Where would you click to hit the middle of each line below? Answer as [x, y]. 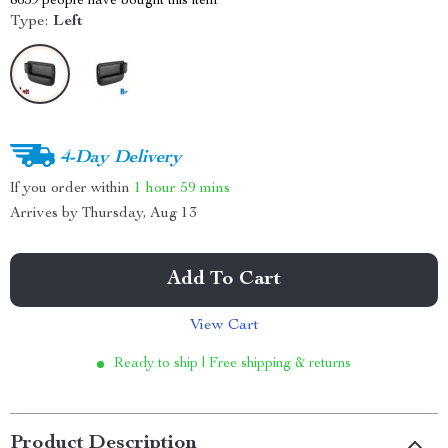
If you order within [72, 188]
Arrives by [46, 213]
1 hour [155, 188]
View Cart [224, 326]
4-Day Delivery [121, 157]
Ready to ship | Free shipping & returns [232, 364]
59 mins [205, 188]
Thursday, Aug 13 [139, 213]
